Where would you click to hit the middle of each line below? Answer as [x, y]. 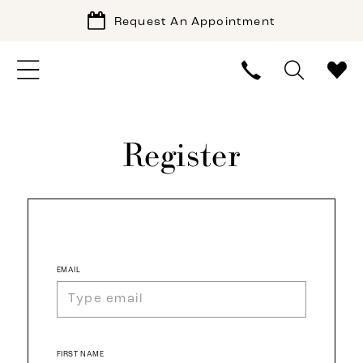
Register [181, 154]
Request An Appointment [195, 22]
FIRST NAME [80, 354]
